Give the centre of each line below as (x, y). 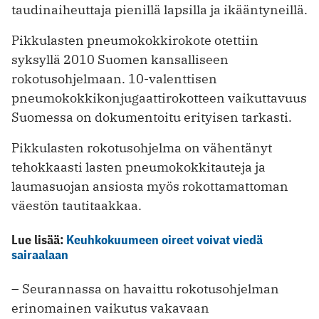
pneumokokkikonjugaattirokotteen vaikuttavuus (159, 98)
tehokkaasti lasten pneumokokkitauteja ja (138, 167)
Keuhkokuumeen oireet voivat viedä (164, 240)
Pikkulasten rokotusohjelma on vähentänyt (142, 148)
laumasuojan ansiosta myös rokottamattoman (150, 187)
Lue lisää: (39, 240)
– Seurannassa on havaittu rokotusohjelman (145, 289)
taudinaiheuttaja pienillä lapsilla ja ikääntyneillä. (159, 10)
